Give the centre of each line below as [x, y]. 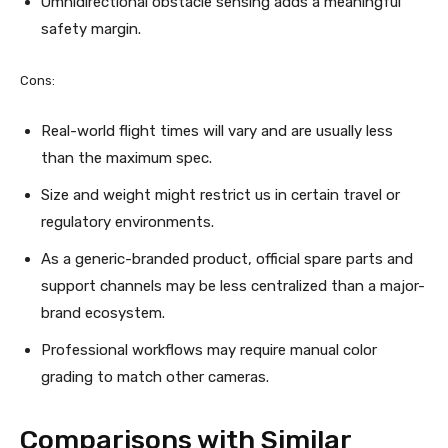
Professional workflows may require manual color [209, 350]
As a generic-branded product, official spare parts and [227, 259]
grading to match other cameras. [155, 377]
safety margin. [91, 29]
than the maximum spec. [126, 158]
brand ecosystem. [103, 313]
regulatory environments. [127, 222]
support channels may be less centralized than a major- [233, 286]
